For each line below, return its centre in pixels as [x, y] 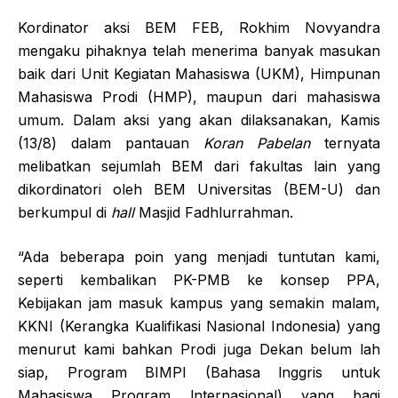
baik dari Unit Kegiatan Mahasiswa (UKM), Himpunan [199, 73]
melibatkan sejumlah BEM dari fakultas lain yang [199, 166]
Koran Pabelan [257, 143]
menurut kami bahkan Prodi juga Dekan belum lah [199, 349]
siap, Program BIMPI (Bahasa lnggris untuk [199, 372]
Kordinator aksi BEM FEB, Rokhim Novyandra [199, 27]
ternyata [345, 143]
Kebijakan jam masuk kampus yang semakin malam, [199, 302]
